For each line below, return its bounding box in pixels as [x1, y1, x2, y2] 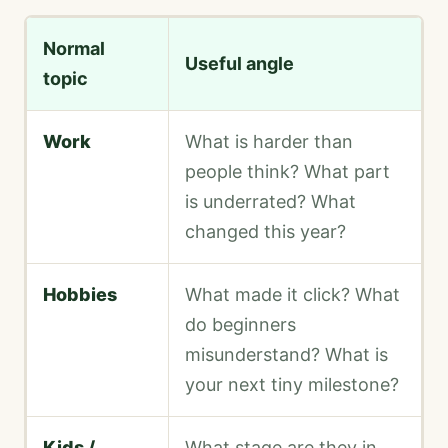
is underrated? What [185, 191, 356, 213]
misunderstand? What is [185, 344, 388, 366]
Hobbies [43, 284, 117, 306]
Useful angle [185, 53, 294, 75]
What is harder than [185, 131, 353, 153]
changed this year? [185, 221, 346, 243]
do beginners [185, 314, 296, 336]
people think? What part [185, 161, 390, 183]
